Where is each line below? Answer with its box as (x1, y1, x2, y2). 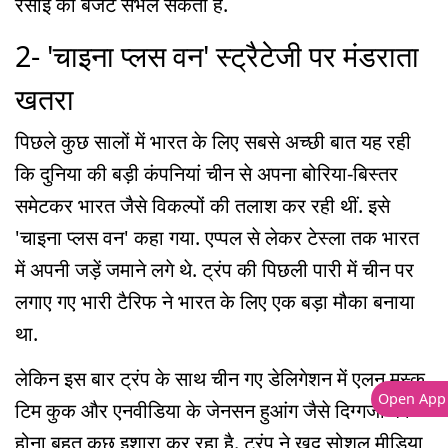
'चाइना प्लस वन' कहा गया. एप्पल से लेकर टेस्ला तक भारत (15, 224, 419, 252)
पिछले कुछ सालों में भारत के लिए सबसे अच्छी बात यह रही (15, 128, 411, 156)
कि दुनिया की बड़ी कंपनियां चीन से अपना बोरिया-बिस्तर (15, 160, 398, 188)
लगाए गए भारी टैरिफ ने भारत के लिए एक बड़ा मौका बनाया (15, 288, 415, 316)
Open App (376, 388, 445, 408)
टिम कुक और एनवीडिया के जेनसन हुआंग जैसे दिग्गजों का (15, 397, 410, 425)
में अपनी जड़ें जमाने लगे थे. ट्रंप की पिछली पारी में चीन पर (15, 256, 414, 284)
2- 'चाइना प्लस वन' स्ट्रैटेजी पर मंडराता (15, 35, 419, 75)
